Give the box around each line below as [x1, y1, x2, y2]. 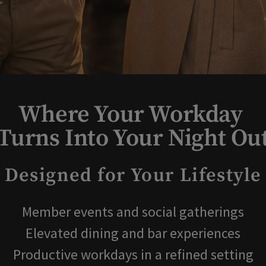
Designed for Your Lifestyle [4, 164, 262, 188]
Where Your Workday [18, 100, 248, 129]
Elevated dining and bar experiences [26, 224, 240, 242]
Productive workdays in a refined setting [12, 245, 254, 264]
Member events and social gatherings [22, 202, 244, 221]
